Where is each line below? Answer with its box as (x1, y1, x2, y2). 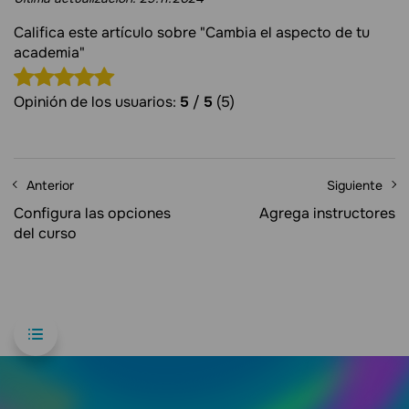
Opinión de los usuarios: (14, 92, 180, 112)
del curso (14, 224, 77, 244)
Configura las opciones (14, 204, 171, 224)
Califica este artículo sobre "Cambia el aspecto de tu (14, 23, 370, 43)
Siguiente (327, 177, 383, 194)
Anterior (26, 177, 74, 194)
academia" (14, 43, 85, 63)
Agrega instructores (259, 204, 395, 224)
